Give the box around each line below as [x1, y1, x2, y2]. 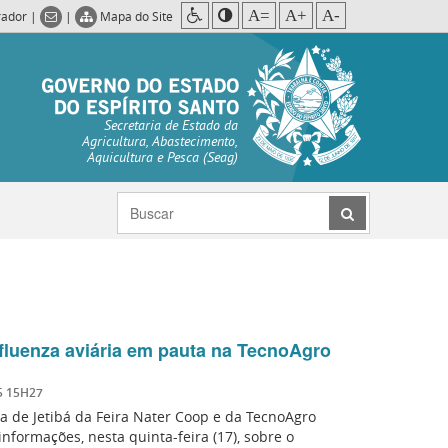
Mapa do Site [100, 8, 173, 24]
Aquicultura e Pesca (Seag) [87, 150, 238, 167]
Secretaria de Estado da [104, 118, 238, 135]
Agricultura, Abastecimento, [82, 134, 238, 151]
